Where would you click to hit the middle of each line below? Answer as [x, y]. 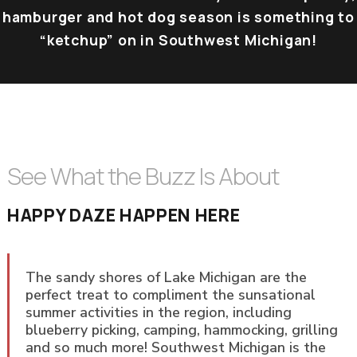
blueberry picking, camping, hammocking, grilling [181, 330]
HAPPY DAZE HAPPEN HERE [124, 214]
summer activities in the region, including [158, 312]
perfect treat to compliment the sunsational [170, 294]
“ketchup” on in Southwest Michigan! [178, 40]
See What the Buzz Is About [143, 176]
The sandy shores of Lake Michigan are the [166, 277]
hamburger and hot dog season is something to [178, 17]
